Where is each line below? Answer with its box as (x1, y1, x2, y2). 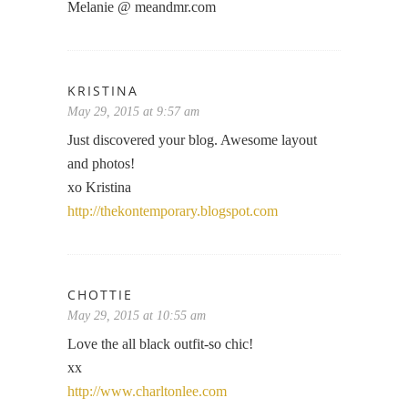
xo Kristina (67, 178, 131, 195)
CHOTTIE (67, 285, 133, 303)
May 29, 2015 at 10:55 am (67, 308, 206, 322)
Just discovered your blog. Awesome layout (67, 131, 317, 148)
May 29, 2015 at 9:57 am (67, 104, 199, 118)
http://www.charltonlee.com (67, 382, 227, 399)
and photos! (67, 155, 135, 171)
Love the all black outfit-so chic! (67, 335, 253, 352)
